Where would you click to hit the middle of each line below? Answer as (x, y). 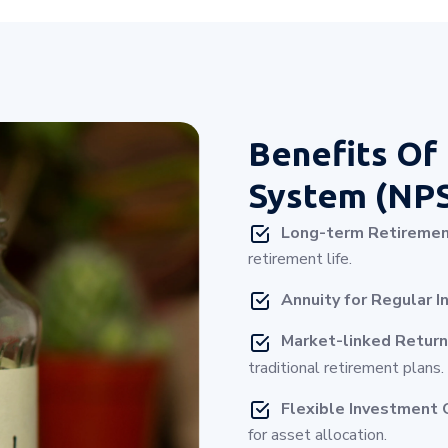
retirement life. (300, 259)
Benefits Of (346, 153)
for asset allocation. (317, 434)
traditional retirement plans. (346, 367)
